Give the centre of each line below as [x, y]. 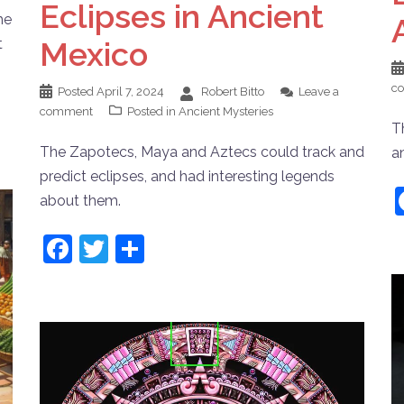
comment [66, 111]
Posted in [153, 111]
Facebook [137, 248]
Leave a [319, 91]
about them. [80, 200]
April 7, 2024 [130, 91]
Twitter [154, 248]
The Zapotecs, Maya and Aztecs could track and [202, 151]
